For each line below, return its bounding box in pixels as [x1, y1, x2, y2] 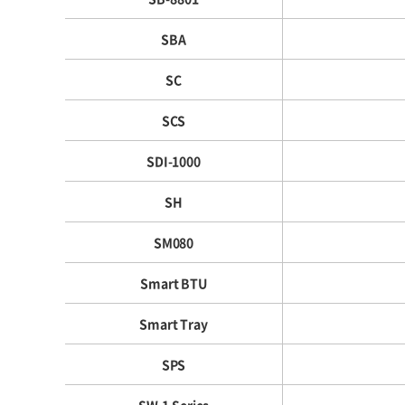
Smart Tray [139, 315, 208, 333]
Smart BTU [140, 274, 207, 292]
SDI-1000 [146, 152, 201, 170]
